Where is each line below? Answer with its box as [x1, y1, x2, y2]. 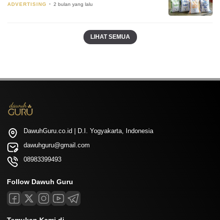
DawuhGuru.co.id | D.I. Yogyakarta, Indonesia [24, 127, 153, 135]
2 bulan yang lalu [54, 1, 93, 7]
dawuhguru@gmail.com [24, 141, 90, 149]
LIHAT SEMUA [90, 33, 130, 41]
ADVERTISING [7, 1, 47, 7]
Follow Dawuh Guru [7, 178, 73, 186]
